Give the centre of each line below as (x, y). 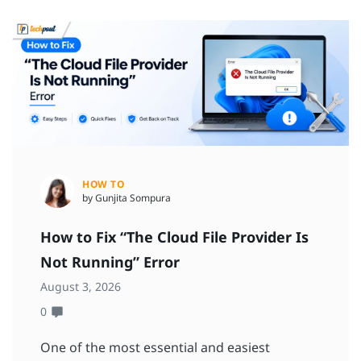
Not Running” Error (112, 262)
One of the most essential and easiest (155, 348)
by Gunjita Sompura (127, 198)
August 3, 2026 (81, 287)
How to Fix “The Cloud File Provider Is (174, 237)
